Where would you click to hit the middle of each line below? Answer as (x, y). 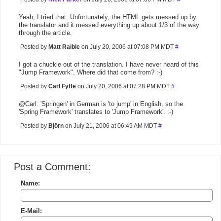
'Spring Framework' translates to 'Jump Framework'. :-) (96, 112)
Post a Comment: (52, 167)
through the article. (45, 33)
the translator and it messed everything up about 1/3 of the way (109, 25)
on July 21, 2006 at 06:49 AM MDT (111, 126)
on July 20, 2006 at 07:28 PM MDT (124, 86)
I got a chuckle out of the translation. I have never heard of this (109, 64)
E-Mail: (31, 211)
